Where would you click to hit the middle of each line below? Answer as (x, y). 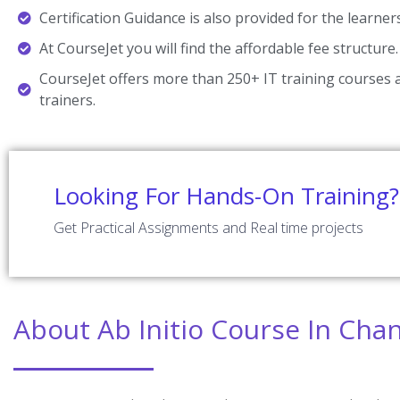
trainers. (67, 100)
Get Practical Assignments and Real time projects (208, 228)
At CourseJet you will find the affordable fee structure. (218, 49)
